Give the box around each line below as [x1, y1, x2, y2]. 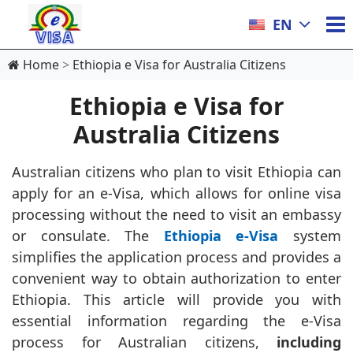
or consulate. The [12, 226, 164, 245]
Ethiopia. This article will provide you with [12, 290, 341, 309]
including [277, 333, 341, 351]
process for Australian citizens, [12, 333, 277, 351]
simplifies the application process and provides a [12, 247, 341, 266]
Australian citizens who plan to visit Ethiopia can [12, 162, 341, 181]
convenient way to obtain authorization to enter [12, 269, 341, 288]
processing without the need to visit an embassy [12, 205, 341, 224]
